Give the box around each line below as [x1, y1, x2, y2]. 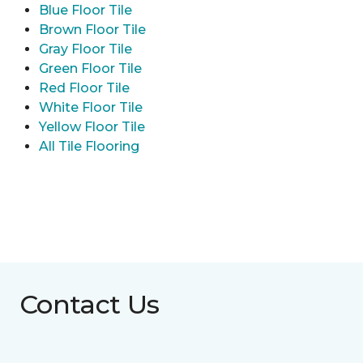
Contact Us [19, 288, 160, 321]
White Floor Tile [39, 100, 143, 116]
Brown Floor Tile [39, 22, 146, 38]
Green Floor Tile [39, 61, 142, 77]
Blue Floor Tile [39, 2, 132, 19]
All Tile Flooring [39, 139, 139, 155]
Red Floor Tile [39, 80, 130, 96]
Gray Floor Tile [39, 41, 132, 58]
